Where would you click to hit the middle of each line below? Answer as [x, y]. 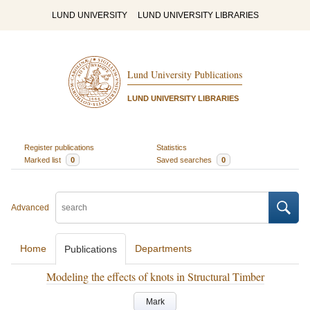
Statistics [172, 147]
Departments [163, 248]
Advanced [30, 208]
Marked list [43, 159]
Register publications [59, 147]
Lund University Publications [184, 75]
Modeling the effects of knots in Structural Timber [155, 276]
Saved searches [185, 159]
